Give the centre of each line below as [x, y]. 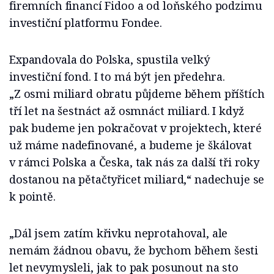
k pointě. [32, 197]
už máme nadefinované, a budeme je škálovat [131, 145]
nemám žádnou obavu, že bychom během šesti [134, 250]
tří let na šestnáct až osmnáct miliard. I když [127, 111]
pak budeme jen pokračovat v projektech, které [135, 128]
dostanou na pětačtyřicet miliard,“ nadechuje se [137, 180]
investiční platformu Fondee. [86, 23]
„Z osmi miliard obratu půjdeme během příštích [137, 94]
